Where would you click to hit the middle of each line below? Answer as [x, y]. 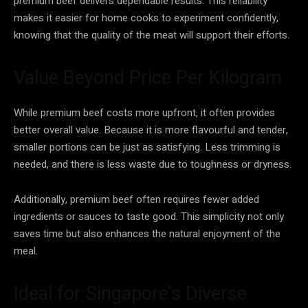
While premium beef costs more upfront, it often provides [144, 112]
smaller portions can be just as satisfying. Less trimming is [147, 147]
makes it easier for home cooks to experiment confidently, [146, 18]
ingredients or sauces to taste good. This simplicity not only [149, 216]
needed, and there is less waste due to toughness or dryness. [153, 164]
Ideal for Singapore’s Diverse [130, 293]
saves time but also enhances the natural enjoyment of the [147, 233]
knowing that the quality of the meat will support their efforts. [152, 35]
